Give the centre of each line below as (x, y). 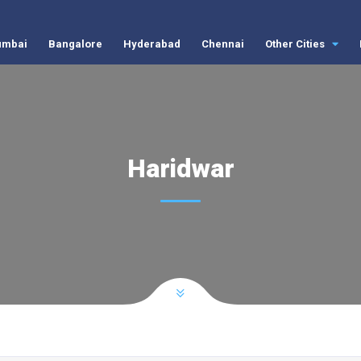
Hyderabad (151, 44)
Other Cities (296, 44)
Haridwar (180, 168)
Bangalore (75, 44)
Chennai (222, 44)
